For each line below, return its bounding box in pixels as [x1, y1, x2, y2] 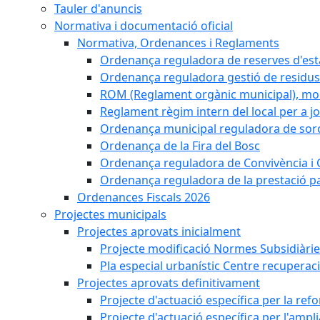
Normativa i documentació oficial [54, 18, 233, 34]
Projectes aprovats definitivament [77, 275, 260, 291]
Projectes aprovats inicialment [77, 224, 241, 239]
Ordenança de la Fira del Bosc [100, 138, 260, 154]
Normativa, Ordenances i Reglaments [77, 35, 279, 51]
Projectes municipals [54, 206, 166, 222]
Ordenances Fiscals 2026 [77, 189, 210, 205]
